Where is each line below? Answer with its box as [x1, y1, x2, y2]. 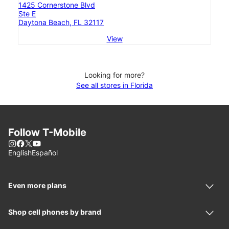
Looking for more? [84, 71, 145, 80]
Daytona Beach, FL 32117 [18, 18, 104, 27]
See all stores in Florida [76, 81, 153, 90]
